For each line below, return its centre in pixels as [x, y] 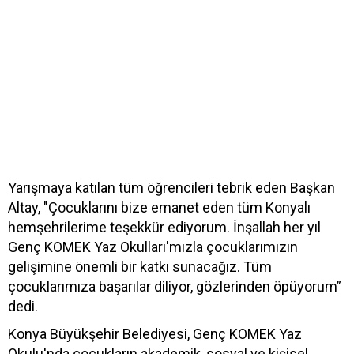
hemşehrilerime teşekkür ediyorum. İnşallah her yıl [164, 227]
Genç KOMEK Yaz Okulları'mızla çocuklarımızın [153, 247]
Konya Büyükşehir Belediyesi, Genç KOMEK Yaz [155, 333]
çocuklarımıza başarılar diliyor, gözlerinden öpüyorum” [175, 286]
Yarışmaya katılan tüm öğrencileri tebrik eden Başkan [171, 187]
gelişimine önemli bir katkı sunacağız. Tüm [140, 266]
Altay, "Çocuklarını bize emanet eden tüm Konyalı [159, 207]
